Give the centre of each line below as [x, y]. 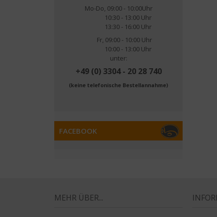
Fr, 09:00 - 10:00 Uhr [118, 40]
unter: [118, 58]
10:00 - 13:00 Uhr [118, 49]
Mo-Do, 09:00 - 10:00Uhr [118, 8]
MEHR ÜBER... [79, 198]
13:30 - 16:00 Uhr [118, 27]
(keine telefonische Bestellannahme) [118, 85]
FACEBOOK [78, 131]
